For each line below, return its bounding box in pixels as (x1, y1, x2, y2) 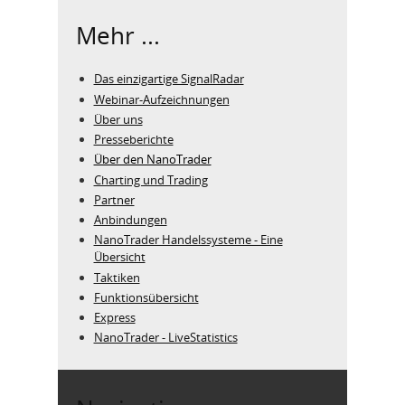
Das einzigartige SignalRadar (93, 71, 244, 88)
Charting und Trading (93, 171, 208, 188)
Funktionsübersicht (93, 288, 199, 306)
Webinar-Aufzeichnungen (93, 90, 230, 108)
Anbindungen (93, 212, 167, 229)
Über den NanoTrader (93, 151, 212, 168)
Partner (93, 191, 135, 208)
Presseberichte (93, 131, 174, 148)
